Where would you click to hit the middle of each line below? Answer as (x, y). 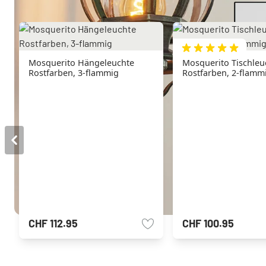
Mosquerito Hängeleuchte (81, 63)
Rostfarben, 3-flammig (74, 73)
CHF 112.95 (53, 224)
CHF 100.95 (208, 224)
